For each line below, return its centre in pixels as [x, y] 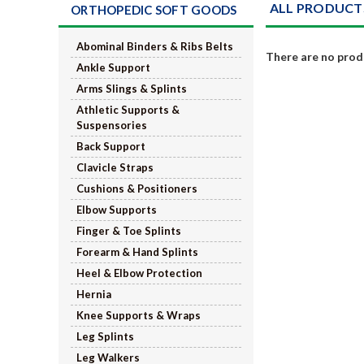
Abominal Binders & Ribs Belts [155, 46]
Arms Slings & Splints [132, 88]
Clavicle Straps [115, 167]
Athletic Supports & [128, 109]
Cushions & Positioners [137, 188]
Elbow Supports [117, 209]
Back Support [111, 146]
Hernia [94, 294]
